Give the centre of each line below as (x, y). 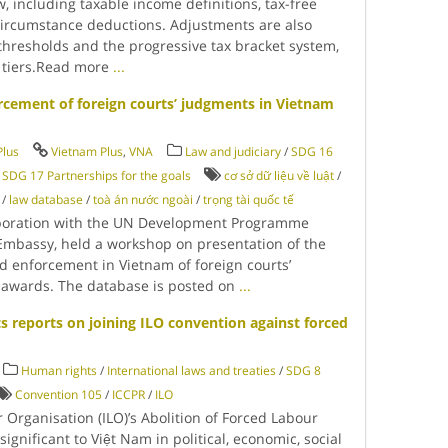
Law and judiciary (233, 151)
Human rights (59, 370)
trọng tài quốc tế (249, 199)
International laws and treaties (192, 370)
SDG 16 (312, 151)
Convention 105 (59, 394)
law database (46, 199)
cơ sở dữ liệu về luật (279, 175)
